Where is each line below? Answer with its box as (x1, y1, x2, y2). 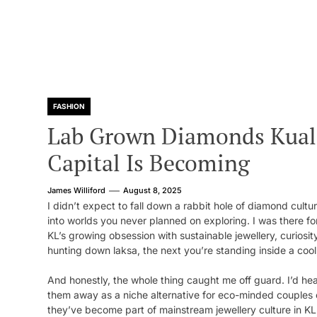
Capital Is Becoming (47, 148, 250, 178)
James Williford (47, 185, 105, 195)
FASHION (53, 102, 85, 110)
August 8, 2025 (123, 185, 182, 195)
